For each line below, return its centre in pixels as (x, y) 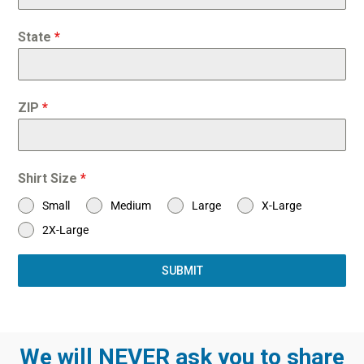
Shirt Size (50, 179)
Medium (131, 206)
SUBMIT (182, 271)
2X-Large (66, 230)
